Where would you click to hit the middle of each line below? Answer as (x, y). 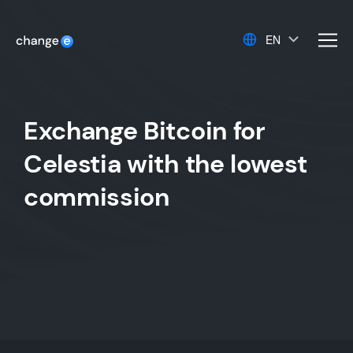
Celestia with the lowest (165, 164)
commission (97, 197)
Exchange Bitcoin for (145, 131)
